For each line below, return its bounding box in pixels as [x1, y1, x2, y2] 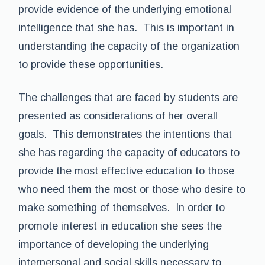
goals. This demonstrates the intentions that [18, 128, 232, 140]
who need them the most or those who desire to [18, 183, 245, 195]
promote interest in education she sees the [18, 220, 222, 232]
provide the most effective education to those [18, 165, 234, 177]
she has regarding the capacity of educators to [18, 147, 240, 159]
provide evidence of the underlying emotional [18, 4, 231, 15]
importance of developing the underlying [18, 238, 209, 250]
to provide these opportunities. [18, 59, 163, 70]
